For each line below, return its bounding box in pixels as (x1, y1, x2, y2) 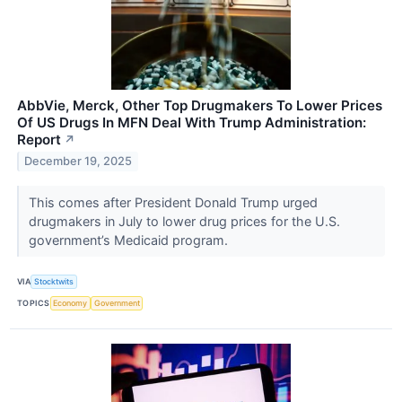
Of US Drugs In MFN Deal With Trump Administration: (17, 113, 366, 131)
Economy (53, 298, 88, 309)
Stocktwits (34, 276, 74, 287)
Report (17, 130, 61, 148)
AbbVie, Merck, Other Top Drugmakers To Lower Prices (17, 96, 382, 114)
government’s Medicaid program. (28, 232, 232, 248)
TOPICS (17, 298, 50, 309)
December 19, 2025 (24, 154, 133, 169)
